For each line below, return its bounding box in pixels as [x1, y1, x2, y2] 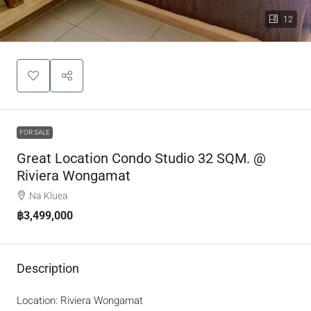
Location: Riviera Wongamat [17, 294, 143, 307]
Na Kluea [29, 190, 68, 201]
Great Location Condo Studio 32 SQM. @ [17, 150, 266, 167]
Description [17, 261, 79, 276]
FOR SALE [19, 128, 50, 136]
